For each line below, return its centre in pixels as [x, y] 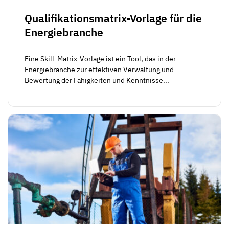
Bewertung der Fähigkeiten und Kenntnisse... [97, 80]
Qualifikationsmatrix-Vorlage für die [113, 19]
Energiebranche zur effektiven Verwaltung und [99, 70]
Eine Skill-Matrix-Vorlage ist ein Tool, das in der [100, 59]
